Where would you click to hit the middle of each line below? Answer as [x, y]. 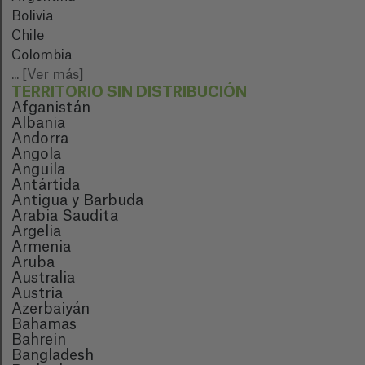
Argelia [36, 231]
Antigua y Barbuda [77, 200]
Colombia [42, 55]
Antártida [46, 185]
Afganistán [51, 108]
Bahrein [39, 340]
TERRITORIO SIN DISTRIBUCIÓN [129, 92]
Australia [43, 278]
